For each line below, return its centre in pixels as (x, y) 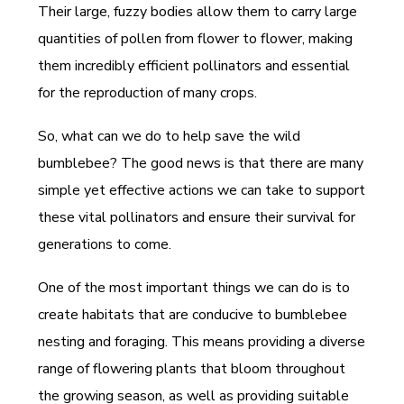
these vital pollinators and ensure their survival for (197, 218)
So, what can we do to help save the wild (170, 137)
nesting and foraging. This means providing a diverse (202, 342)
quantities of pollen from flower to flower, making (196, 39)
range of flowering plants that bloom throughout (192, 369)
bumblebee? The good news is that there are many (201, 164)
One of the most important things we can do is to (194, 288)
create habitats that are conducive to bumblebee (193, 315)
